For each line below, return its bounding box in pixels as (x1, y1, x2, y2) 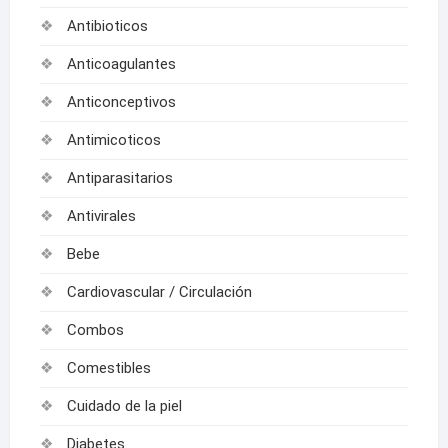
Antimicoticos (66, 131, 161, 150)
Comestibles (66, 359, 151, 378)
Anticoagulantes (66, 55, 176, 74)
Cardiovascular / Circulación (66, 283, 252, 302)
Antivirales (66, 207, 136, 226)
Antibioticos (66, 17, 148, 36)
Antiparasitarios (66, 169, 173, 188)
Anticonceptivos (66, 93, 176, 112)
